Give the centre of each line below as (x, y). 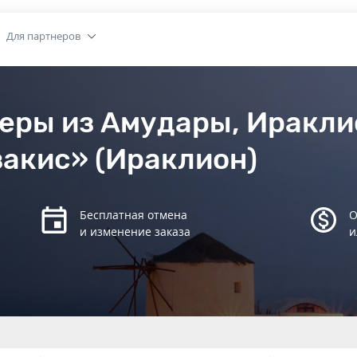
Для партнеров (43, 36)
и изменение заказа (135, 231)
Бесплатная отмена (133, 215)
